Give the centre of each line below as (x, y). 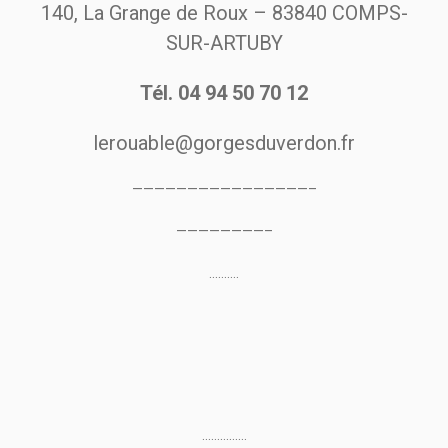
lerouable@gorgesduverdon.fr (224, 143)
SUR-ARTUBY (224, 43)
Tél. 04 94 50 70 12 (224, 93)
